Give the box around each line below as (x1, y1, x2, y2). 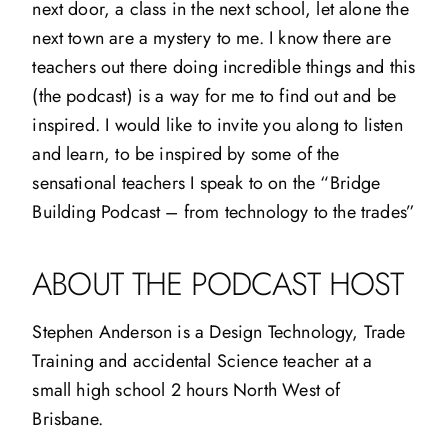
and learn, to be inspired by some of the (32, 140, 340, 167)
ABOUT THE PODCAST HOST (32, 260, 404, 307)
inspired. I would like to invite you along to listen (32, 111, 403, 138)
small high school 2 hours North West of (32, 376, 341, 403)
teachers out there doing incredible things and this (32, 53, 416, 80)
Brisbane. (32, 405, 104, 432)
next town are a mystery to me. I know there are (32, 24, 391, 51)
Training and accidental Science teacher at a (32, 347, 373, 374)
